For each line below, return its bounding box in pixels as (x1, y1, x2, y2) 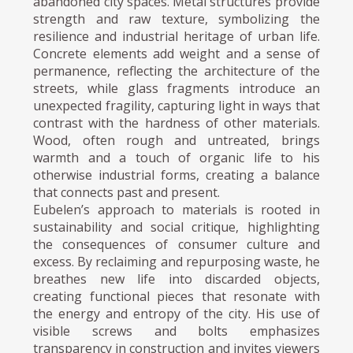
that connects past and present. (33, 183, 221, 201)
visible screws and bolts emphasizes (33, 321, 320, 340)
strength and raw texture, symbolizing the (33, 9, 320, 28)
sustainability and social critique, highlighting (33, 217, 320, 236)
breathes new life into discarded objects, (33, 269, 320, 288)
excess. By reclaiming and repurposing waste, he (33, 252, 320, 270)
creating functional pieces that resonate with (33, 287, 320, 305)
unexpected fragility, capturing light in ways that (33, 96, 320, 114)
